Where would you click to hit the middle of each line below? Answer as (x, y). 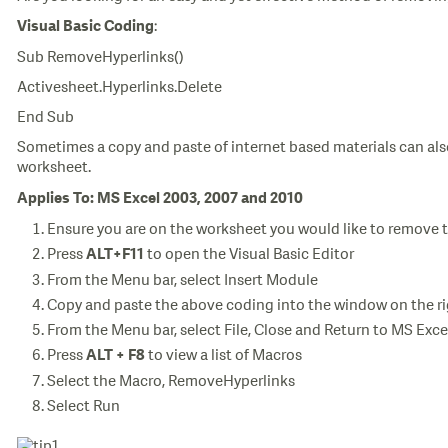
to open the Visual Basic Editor (249, 254)
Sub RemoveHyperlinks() (100, 57)
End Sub (45, 117)
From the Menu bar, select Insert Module (182, 280)
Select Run (83, 406)
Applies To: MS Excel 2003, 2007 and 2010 (160, 199)
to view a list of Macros (223, 355)
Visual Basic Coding (85, 27)
